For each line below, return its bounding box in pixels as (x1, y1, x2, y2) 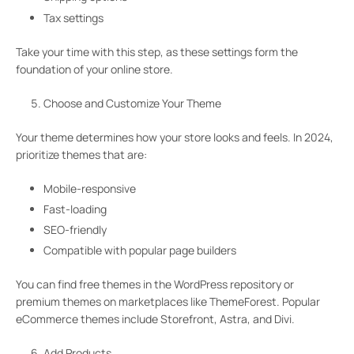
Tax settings (43, 9, 104, 25)
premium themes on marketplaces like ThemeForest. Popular (16, 294, 320, 310)
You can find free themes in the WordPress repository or (16, 277, 294, 292)
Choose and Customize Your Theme (43, 95, 221, 111)
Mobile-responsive (43, 180, 136, 196)
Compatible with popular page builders (43, 243, 236, 258)
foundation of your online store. (16, 61, 173, 77)
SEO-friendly (43, 222, 107, 238)
